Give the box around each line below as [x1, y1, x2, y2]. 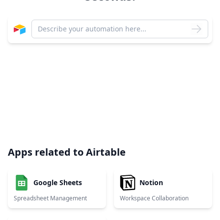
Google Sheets [33, 178, 82, 187]
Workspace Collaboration [120, 194, 189, 202]
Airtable [86, 145, 126, 159]
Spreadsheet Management [14, 194, 87, 202]
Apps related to [8, 145, 86, 159]
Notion [139, 178, 163, 187]
